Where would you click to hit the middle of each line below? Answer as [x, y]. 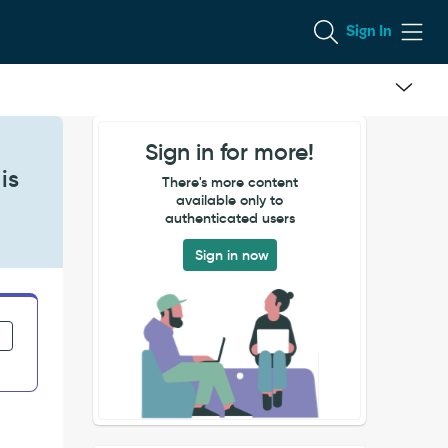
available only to [230, 200]
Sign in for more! [230, 152]
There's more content [229, 182]
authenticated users [229, 218]
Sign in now [231, 255]
